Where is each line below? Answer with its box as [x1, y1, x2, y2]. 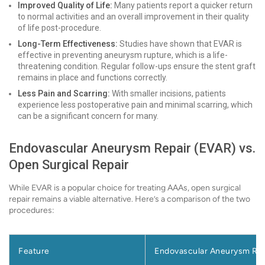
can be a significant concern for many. [18, 111, 159, 121]
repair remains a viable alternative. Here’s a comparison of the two [9, 194, 250, 204]
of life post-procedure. [18, 23, 101, 33]
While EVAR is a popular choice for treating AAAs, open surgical [9, 183, 241, 193]
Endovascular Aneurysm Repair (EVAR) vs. [9, 141, 256, 156]
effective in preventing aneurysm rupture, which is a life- [18, 50, 228, 60]
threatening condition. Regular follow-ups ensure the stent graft [18, 62, 256, 71]
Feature [18, 246, 50, 256]
